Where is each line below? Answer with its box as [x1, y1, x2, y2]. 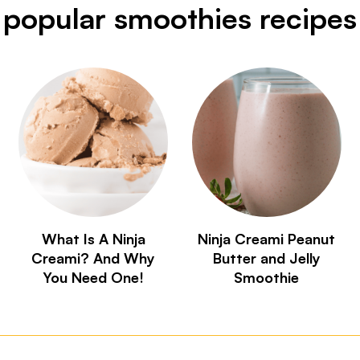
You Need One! [43, 268, 145, 286]
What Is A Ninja [41, 229, 145, 247]
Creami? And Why [31, 248, 156, 267]
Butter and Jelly [212, 248, 321, 267]
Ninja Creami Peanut [198, 229, 336, 247]
